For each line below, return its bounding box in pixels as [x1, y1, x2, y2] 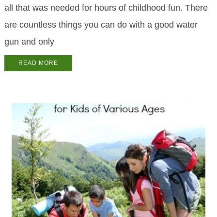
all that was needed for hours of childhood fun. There [4, 3, 208, 13]
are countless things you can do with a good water [4, 20, 198, 30]
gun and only [4, 37, 54, 47]
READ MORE [18, 60, 58, 67]
